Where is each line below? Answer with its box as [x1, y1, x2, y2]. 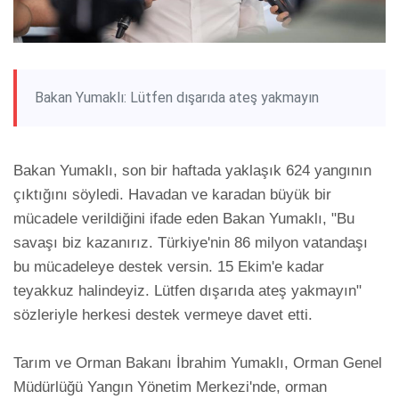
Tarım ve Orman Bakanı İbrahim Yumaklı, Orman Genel [13, 354, 382, 372]
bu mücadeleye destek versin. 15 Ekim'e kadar [13, 258, 324, 276]
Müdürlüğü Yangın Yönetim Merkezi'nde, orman [13, 379, 327, 396]
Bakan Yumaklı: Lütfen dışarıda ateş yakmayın [35, 89, 319, 107]
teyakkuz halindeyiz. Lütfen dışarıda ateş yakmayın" [13, 282, 362, 300]
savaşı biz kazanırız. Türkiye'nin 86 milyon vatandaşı [13, 234, 368, 252]
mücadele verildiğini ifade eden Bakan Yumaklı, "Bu [13, 210, 354, 228]
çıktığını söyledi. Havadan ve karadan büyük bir [13, 186, 331, 204]
